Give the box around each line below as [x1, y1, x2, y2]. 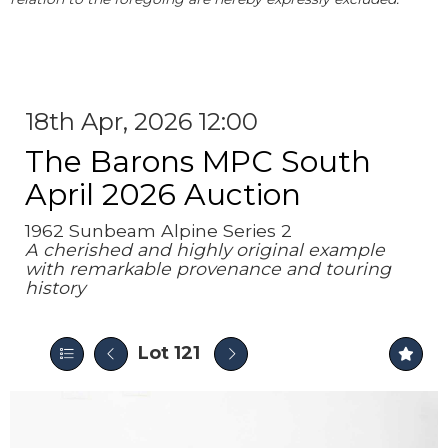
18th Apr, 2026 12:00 [25, 107, 258, 136]
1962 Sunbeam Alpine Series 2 [25, 220, 292, 241]
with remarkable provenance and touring [25, 258, 391, 279]
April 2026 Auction [25, 176, 301, 213]
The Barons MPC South [25, 143, 371, 180]
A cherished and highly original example [25, 239, 385, 260]
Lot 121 [138, 342, 200, 364]
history [25, 277, 85, 298]
